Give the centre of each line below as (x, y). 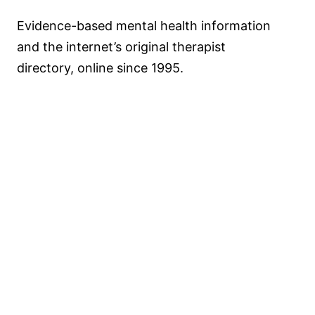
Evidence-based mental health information (144, 26)
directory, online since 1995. (100, 68)
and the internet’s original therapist (121, 47)
